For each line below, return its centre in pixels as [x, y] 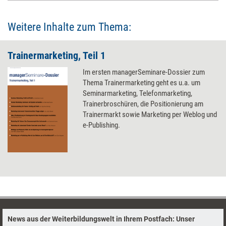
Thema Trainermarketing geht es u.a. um [142, 83]
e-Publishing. [102, 125]
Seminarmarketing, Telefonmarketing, [138, 93]
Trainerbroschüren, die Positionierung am [143, 104]
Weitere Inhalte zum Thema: [69, 27]
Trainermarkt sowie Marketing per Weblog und [150, 115]
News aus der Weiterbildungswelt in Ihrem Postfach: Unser [101, 219]
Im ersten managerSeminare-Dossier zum [144, 72]
